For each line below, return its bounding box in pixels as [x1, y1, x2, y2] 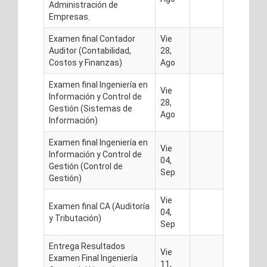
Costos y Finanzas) [49, 58, 122, 67]
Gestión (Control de [49, 162, 123, 171]
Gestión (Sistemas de [49, 104, 132, 113]
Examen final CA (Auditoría [49, 201, 150, 211]
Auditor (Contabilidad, [49, 46, 131, 55]
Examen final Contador [49, 34, 135, 44]
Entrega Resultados [49, 241, 125, 251]
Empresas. [49, 12, 90, 21]
